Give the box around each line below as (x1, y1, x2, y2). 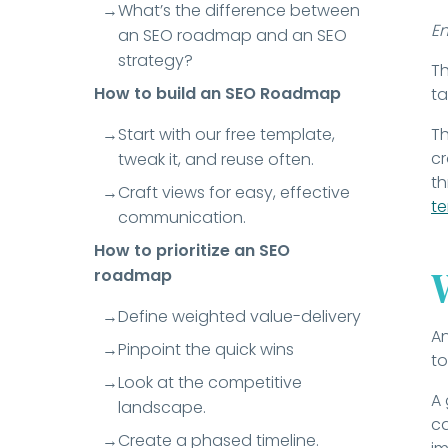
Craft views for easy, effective (118, 181, 351, 205)
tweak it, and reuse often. (118, 148, 315, 172)
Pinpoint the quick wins (118, 338, 295, 362)
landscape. (118, 396, 207, 420)
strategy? (118, 49, 194, 73)
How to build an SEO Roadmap (94, 82, 342, 106)
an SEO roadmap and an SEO (118, 24, 348, 48)
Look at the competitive (118, 371, 303, 395)
